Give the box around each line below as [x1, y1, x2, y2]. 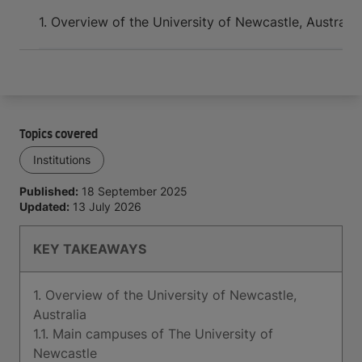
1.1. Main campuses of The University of [33, 326, 273, 342]
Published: [19, 184, 78, 198]
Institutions [33, 153, 90, 166]
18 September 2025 [82, 184, 187, 198]
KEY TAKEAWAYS [33, 241, 146, 257]
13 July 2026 [73, 200, 141, 213]
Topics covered [19, 129, 98, 141]
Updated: [19, 200, 69, 213]
